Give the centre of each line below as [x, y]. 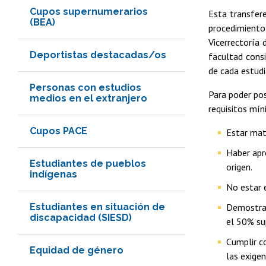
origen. [239, 167]
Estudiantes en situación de [97, 207]
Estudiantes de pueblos [88, 163]
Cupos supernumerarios [89, 11]
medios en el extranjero [88, 98]
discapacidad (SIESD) [81, 217]
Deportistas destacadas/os [98, 55]
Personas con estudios [85, 87]
